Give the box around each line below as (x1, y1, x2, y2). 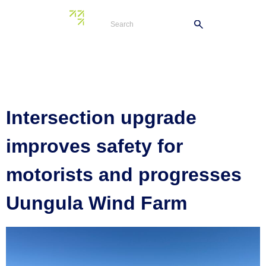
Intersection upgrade (6, 107, 197, 128)
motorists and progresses (6, 164, 242, 185)
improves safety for (6, 135, 183, 157)
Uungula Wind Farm (6, 192, 187, 214)
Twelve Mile (81, 10, 245, 43)
